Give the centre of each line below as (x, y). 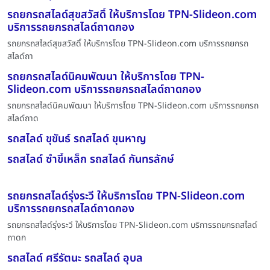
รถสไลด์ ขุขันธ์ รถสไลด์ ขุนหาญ (77, 139)
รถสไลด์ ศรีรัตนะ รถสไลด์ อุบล (75, 258)
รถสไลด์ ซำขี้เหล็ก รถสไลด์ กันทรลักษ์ (91, 159)
